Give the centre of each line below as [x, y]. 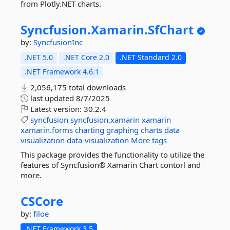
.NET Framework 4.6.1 [62, 72]
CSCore [42, 201]
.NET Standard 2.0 [151, 57]
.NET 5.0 [39, 57]
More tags [149, 140]
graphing [122, 130]
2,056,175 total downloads [77, 87]
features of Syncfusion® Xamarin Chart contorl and [111, 165]
